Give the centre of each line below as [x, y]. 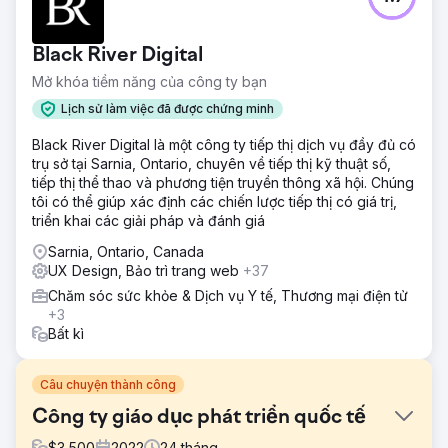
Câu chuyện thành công [108, 384]
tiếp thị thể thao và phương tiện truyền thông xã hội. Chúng [223, 182]
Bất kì [66, 333]
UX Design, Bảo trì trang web [145, 270]
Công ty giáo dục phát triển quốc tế [199, 417]
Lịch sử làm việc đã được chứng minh [167, 109]
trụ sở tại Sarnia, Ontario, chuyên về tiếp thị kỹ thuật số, [211, 163]
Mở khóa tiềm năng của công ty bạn [149, 81]
